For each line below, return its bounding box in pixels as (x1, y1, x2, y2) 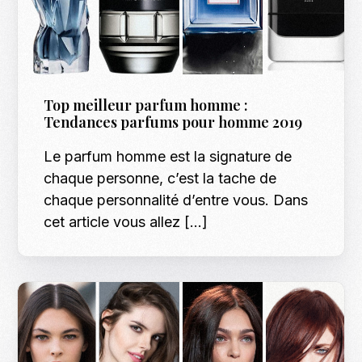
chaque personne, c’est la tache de (44, 170, 277, 187)
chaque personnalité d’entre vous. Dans (44, 192, 309, 209)
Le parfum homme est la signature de (44, 148, 293, 166)
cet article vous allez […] (44, 213, 208, 231)
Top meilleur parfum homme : (44, 95, 249, 116)
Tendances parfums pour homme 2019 (44, 112, 303, 133)
